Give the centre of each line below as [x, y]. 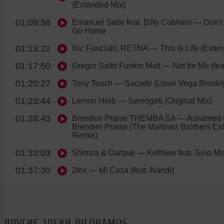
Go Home [89, 30]
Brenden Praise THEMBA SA [124, 118]
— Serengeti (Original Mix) [164, 100]
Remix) [85, 135]
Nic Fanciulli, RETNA [110, 48]
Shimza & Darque [103, 152]
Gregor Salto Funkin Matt [116, 65]
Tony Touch [92, 83]
